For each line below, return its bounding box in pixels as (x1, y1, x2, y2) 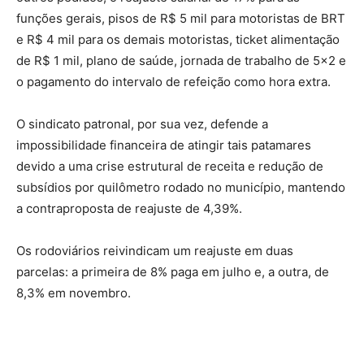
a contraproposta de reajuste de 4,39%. (16, 200, 245, 216)
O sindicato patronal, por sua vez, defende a (16, 115, 268, 132)
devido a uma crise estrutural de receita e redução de (16, 158, 323, 174)
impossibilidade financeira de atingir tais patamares (16, 136, 311, 153)
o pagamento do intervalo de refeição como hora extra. (16, 73, 331, 89)
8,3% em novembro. (16, 284, 131, 301)
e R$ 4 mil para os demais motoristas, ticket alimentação (16, 31, 340, 47)
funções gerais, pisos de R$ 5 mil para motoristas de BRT (16, 10, 345, 26)
